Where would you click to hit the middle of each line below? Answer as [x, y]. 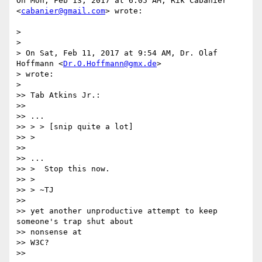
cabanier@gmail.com [63, 11]
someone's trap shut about [75, 222]
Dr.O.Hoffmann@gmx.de [110, 64]
